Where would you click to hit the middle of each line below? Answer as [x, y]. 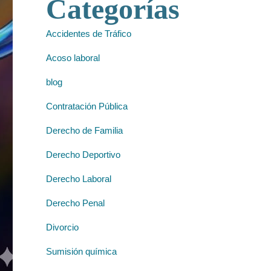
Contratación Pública [87, 106]
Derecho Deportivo [83, 154]
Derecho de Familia [84, 130]
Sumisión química [81, 251]
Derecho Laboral [79, 178]
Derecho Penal [75, 203]
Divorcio [62, 227]
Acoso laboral [73, 57]
